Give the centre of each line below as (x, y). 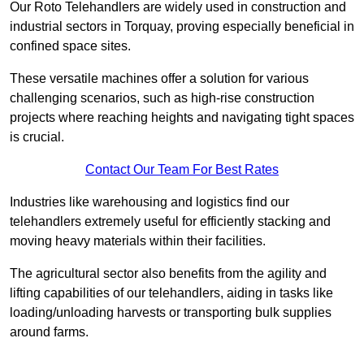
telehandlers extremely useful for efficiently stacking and (170, 222)
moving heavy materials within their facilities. (138, 241)
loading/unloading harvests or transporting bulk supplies (171, 313)
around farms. (49, 332)
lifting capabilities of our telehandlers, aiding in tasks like (171, 293)
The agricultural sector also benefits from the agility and (168, 274)
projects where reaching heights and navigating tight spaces (182, 118)
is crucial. (37, 137)
